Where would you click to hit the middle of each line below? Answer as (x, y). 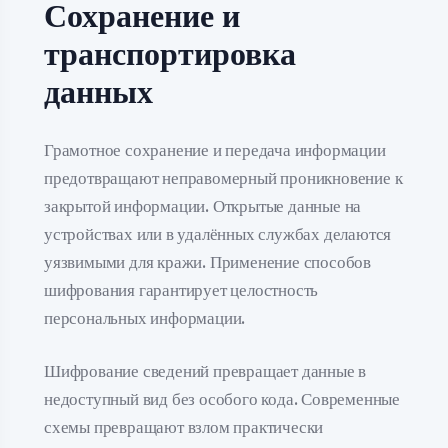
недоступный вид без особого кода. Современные (222, 399)
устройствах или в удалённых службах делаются (218, 234)
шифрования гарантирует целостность (181, 290)
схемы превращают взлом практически (184, 427)
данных (98, 92)
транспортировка (170, 54)
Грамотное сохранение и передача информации (215, 150)
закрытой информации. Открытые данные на (203, 206)
